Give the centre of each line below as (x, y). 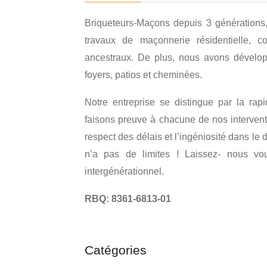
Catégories (116, 250)
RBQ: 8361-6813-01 (128, 199)
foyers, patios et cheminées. (143, 75)
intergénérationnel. (124, 171)
